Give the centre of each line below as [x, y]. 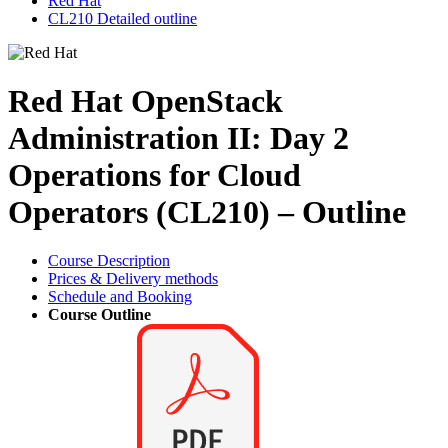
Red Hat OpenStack [145, 101]
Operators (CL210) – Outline [207, 212]
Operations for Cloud [154, 175]
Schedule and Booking [120, 297]
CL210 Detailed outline [122, 18]
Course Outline [99, 315]
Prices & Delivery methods [133, 279]
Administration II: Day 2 [178, 138]
